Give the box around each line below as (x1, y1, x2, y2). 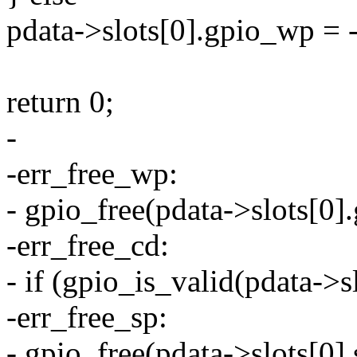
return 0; (6, 84, 114, 120)
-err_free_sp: (6, 300, 167, 335)
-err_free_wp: (6, 156, 178, 191)
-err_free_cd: (6, 228, 169, 263)
